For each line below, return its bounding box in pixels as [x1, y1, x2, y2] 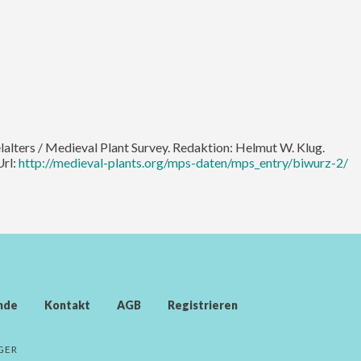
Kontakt [44, 297, 90, 312]
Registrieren [168, 297, 238, 312]
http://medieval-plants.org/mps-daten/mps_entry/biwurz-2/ [19, 154, 348, 170]
